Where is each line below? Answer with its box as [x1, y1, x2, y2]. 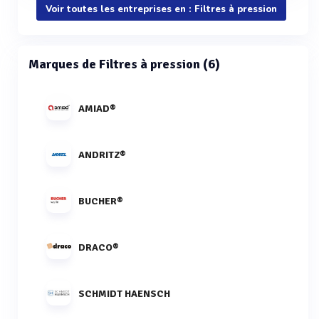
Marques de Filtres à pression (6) [28, 56, 220, 72]
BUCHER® [78, 194, 122, 207]
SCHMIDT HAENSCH [78, 287, 170, 300]
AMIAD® [78, 102, 115, 115]
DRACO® [78, 241, 118, 253]
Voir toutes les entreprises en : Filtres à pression [46, 3, 277, 16]
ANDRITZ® [78, 148, 125, 161]
